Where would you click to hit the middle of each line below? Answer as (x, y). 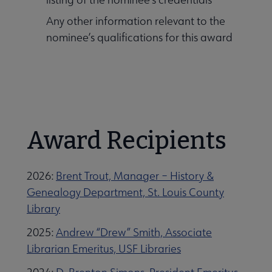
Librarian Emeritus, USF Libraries (104, 248)
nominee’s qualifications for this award (139, 37)
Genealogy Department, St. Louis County (125, 192)
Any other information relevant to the (136, 21)
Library (43, 208)
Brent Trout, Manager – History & (135, 175)
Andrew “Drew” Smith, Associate (134, 232)
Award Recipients (127, 141)
